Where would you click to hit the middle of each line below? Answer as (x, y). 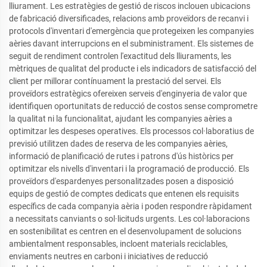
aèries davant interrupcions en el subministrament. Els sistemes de (131, 44)
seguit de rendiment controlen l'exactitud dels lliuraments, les (120, 56)
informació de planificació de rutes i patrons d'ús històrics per (121, 156)
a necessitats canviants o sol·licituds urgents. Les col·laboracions (129, 219)
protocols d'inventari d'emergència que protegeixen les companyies (131, 31)
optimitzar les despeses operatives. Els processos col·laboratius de (131, 131)
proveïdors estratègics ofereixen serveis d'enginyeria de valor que (128, 94)
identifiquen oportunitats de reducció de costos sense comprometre (133, 106)
